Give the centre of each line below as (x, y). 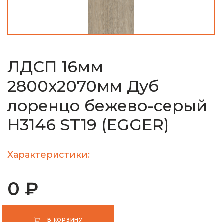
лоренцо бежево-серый (107, 105)
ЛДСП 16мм (55, 66)
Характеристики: (49, 154)
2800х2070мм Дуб (83, 86)
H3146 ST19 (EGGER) (88, 124)
